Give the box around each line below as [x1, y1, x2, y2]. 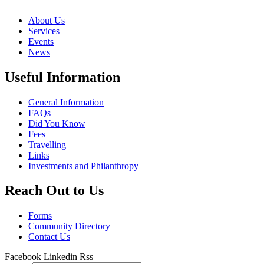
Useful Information [5, 69, 120, 85]
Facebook [5, 252, 41, 262]
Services [28, 25, 60, 36]
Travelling [28, 139, 66, 150]
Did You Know [28, 118, 85, 128]
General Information [28, 97, 104, 107]
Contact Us [28, 232, 70, 242]
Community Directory [28, 221, 110, 232]
